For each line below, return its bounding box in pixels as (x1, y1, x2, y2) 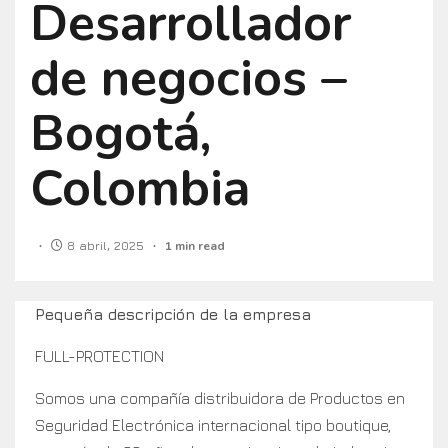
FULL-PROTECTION (35, 347, 164, 366)
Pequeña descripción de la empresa (35, 305, 311, 324)
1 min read (165, 238, 225, 255)
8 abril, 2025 (63, 238, 148, 254)
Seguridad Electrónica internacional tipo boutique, (35, 416, 391, 435)
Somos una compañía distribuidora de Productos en (35, 389, 405, 408)
